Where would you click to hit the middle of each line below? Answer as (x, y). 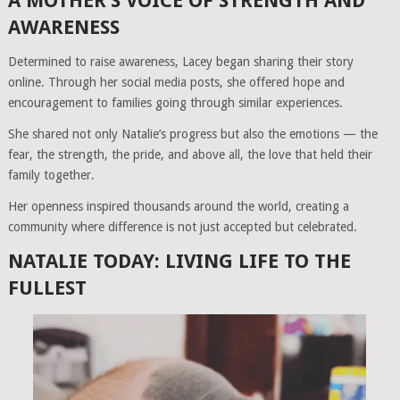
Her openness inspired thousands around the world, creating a (178, 207)
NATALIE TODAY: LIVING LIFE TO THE (179, 262)
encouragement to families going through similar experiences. (175, 103)
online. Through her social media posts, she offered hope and (176, 83)
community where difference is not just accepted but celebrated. (182, 227)
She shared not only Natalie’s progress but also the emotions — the (192, 134)
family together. (51, 175)
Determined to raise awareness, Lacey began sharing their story (180, 62)
